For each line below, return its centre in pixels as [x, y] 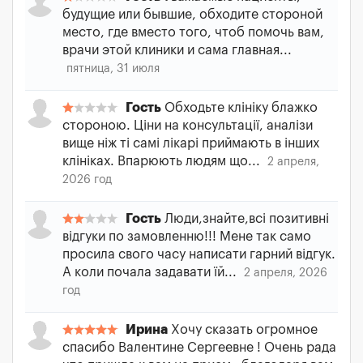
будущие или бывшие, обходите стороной [192, 15]
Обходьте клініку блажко [239, 108]
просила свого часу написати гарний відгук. [199, 254]
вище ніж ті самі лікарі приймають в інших [191, 143]
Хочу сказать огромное [243, 330]
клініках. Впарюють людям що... [163, 161]
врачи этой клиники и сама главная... [177, 50]
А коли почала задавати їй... [151, 272]
